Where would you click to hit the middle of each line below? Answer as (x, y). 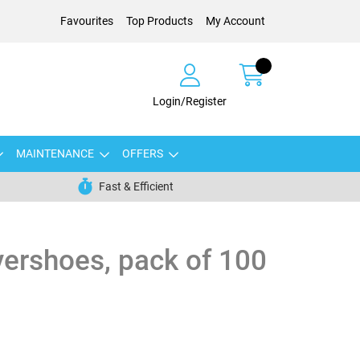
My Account (235, 21)
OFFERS (142, 153)
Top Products (160, 21)
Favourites (87, 21)
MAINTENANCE (55, 153)
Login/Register (190, 101)
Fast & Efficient (136, 186)
